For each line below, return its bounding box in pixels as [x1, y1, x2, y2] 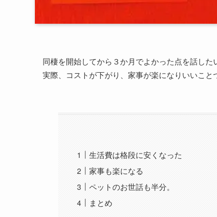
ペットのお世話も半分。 [89, 181, 175, 192]
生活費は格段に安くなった [89, 149, 183, 160]
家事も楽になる [89, 165, 144, 176]
